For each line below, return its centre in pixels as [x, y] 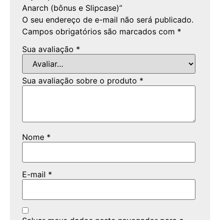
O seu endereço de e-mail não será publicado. [108, 19]
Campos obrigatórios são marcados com [100, 31]
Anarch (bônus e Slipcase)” [72, 8]
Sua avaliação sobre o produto [81, 80]
